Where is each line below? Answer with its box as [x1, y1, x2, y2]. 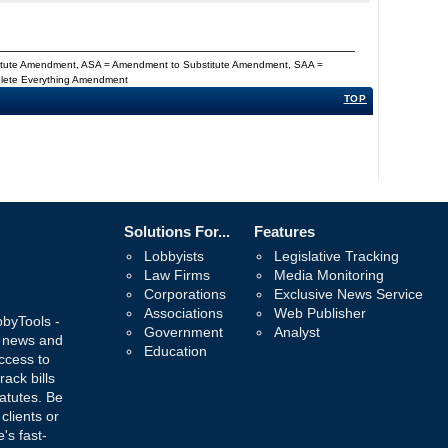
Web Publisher [274, 305, 366, 322]
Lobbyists [144, 248, 204, 265]
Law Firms [144, 267, 210, 284]
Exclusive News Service [274, 286, 423, 303]
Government [144, 324, 223, 341]
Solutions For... [124, 223, 230, 241]
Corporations [144, 286, 226, 303]
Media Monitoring [274, 267, 384, 284]
